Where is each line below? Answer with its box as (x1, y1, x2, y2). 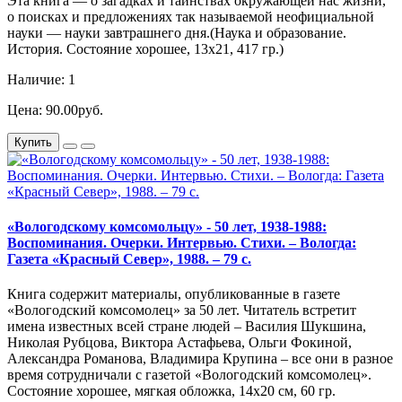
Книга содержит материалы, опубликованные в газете (7, 286, 340, 302)
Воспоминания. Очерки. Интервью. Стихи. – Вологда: (7, 234, 356, 250)
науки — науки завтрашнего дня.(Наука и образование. (7, 24, 346, 40)
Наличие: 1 (7, 71, 75, 87)
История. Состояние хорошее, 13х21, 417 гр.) (7, 40, 284, 57)
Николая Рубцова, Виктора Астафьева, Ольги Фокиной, (7, 335, 352, 351)
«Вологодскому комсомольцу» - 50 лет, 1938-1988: (7, 218, 327, 234)
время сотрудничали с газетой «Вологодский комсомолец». (7, 367, 371, 383)
